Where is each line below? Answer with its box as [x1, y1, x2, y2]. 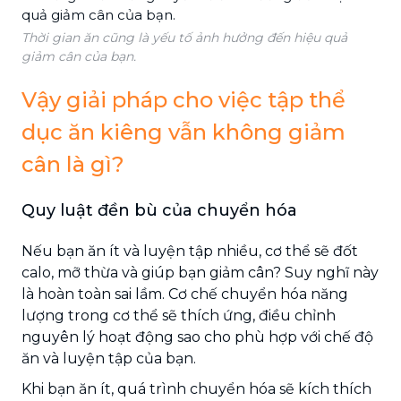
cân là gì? [21, 150, 124, 177]
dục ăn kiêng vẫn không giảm [21, 118, 346, 145]
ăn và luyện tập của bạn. [21, 349, 196, 367]
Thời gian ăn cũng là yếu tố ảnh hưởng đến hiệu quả [21, 29, 347, 46]
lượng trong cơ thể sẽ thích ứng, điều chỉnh [21, 306, 336, 324]
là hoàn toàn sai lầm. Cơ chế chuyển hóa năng [21, 285, 348, 303]
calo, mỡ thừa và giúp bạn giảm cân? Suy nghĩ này [21, 263, 379, 281]
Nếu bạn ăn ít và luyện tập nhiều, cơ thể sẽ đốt [21, 242, 358, 260]
